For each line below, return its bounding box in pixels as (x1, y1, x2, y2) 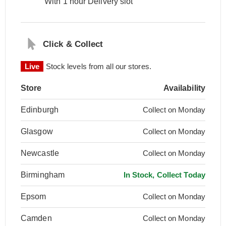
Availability (163, 84, 205, 92)
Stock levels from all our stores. (43, 62, 151, 71)
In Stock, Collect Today (123, 171, 205, 179)
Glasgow (21, 127, 53, 136)
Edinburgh (21, 105, 59, 114)
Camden (21, 214, 52, 222)
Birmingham (21, 171, 65, 179)
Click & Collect (43, 39, 103, 49)
